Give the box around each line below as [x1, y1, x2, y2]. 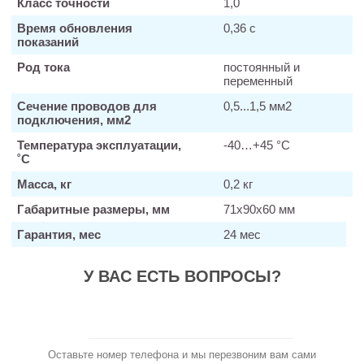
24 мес [223, 227, 261, 241]
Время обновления [16, 20, 132, 35]
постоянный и [223, 59, 300, 74]
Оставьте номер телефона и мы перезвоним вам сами [48, 348, 316, 361]
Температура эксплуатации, [16, 137, 181, 152]
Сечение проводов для [16, 98, 157, 113]
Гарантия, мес [16, 227, 101, 241]
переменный [223, 73, 292, 88]
